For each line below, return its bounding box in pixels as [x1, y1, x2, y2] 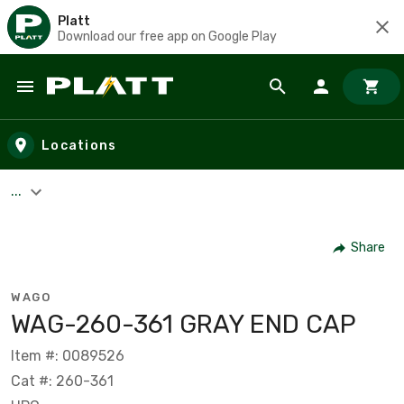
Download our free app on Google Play [58, 28, 277, 44]
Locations [41, 137, 117, 153]
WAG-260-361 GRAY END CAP [11, 308, 356, 339]
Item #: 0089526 [11, 346, 124, 364]
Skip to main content [17, 94, 173, 115]
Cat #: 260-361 [11, 372, 114, 390]
